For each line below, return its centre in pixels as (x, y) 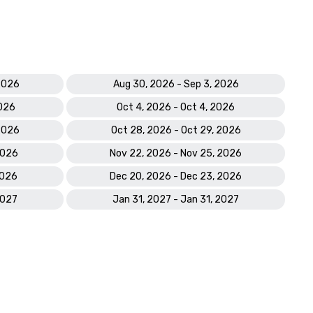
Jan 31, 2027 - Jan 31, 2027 (176, 199)
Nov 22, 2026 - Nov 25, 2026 (176, 153)
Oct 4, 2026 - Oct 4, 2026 (176, 107)
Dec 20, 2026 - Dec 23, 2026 (176, 176)
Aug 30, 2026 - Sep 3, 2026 (176, 84)
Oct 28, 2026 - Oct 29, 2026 (176, 130)
